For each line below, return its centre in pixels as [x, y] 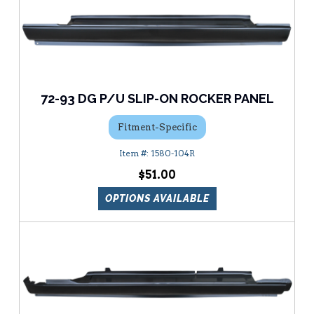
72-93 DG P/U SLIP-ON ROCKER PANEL [157, 99]
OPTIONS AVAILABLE [157, 199]
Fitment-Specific [157, 127]
